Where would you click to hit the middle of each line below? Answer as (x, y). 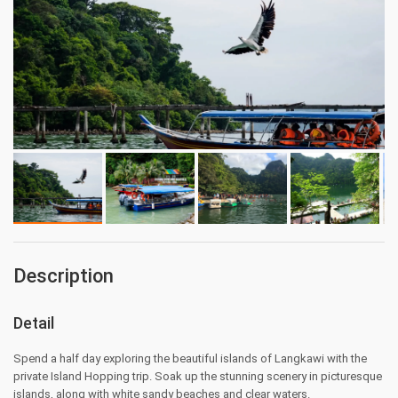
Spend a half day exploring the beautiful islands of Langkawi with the (190, 358)
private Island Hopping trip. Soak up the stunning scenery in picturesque (198, 376)
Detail (34, 323)
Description (64, 276)
